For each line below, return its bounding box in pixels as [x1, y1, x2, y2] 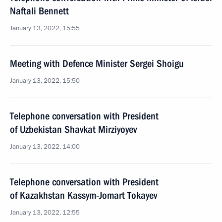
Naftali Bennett [10, 5, 69, 17]
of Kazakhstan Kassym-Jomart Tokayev [10, 189, 157, 201]
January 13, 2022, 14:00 [10, 142, 80, 151]
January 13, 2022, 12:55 [10, 208, 80, 217]
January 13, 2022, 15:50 [10, 76, 80, 85]
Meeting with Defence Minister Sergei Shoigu [10, 57, 184, 69]
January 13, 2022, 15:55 [10, 24, 80, 33]
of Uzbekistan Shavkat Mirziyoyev [10, 123, 137, 135]
